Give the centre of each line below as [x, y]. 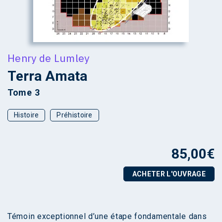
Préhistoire [75, 115]
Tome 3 [24, 92]
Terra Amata [47, 76]
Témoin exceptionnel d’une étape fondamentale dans [107, 216]
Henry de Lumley [49, 58]
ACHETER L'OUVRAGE [169, 174]
